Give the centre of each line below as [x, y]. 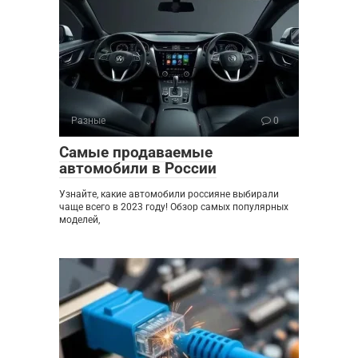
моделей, [80, 219]
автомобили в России [138, 168]
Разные [88, 120]
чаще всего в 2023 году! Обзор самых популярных [174, 207]
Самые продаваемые [136, 152]
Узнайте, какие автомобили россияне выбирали [169, 194]
